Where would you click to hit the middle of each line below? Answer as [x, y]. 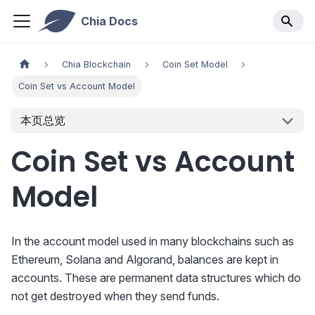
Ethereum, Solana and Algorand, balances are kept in [145, 260]
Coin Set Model [195, 65]
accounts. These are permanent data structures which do [156, 278]
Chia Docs [109, 21]
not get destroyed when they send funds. [115, 296]
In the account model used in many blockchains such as [153, 242]
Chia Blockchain [97, 65]
